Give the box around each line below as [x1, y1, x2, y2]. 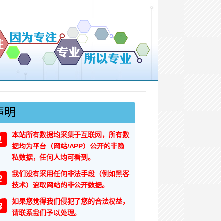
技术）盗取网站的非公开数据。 [12, 181, 109, 189]
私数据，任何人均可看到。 [12, 153, 95, 161]
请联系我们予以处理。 [12, 209, 81, 217]
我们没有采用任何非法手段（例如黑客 [12, 170, 130, 178]
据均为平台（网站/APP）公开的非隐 [12, 142, 125, 150]
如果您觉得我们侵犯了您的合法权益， [12, 197, 130, 205]
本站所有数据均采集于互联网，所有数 [12, 131, 130, 139]
